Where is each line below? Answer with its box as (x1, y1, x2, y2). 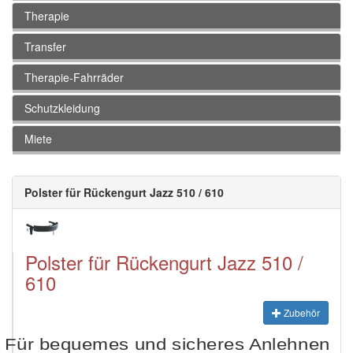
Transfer (24, 39, 66, 55)
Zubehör (281, 306, 320, 320)
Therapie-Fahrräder (24, 69, 124, 86)
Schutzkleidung (24, 100, 100, 117)
